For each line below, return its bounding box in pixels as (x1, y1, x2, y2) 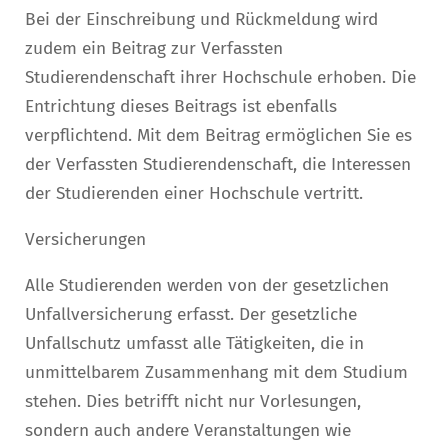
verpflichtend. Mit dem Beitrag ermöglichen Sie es (25, 124, 412, 146)
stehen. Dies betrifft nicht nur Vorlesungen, (25, 391, 361, 413)
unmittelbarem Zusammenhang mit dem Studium (25, 362, 408, 384)
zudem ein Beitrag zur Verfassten (25, 37, 283, 59)
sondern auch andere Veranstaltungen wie (25, 420, 351, 442)
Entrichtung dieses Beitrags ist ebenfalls (25, 95, 337, 117)
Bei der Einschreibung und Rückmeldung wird (25, 8, 378, 30)
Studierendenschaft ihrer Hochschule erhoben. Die (25, 66, 416, 88)
